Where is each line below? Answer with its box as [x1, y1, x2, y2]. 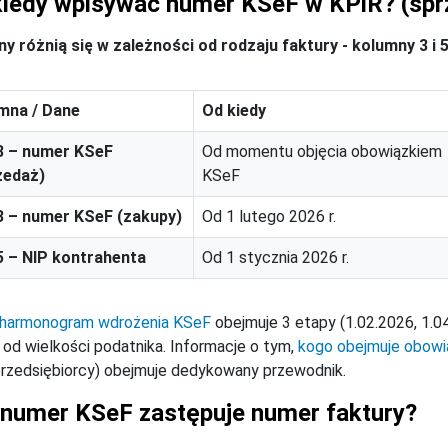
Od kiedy [202, 101, 266, 121]
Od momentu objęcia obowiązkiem [202, 142, 442, 162]
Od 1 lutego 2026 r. [202, 207, 336, 227]
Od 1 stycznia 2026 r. [202, 248, 349, 268]
